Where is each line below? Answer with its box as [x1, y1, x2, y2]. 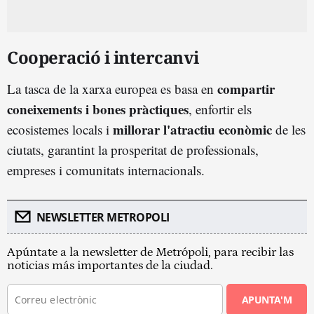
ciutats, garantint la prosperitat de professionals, [7, 140, 259, 158]
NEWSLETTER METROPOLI [36, 209, 170, 225]
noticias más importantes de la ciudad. [7, 258, 213, 273]
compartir [217, 78, 275, 98]
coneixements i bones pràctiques [7, 99, 189, 118]
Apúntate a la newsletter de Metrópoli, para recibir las [7, 245, 294, 259]
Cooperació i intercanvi [7, 45, 199, 69]
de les [272, 120, 306, 138]
